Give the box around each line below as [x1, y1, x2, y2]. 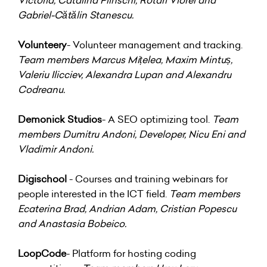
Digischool [18, 172, 67, 185]
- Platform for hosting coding [66, 246, 196, 260]
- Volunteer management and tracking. [67, 38, 243, 51]
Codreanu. [18, 82, 65, 96]
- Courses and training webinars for [67, 172, 228, 185]
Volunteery [18, 38, 67, 51]
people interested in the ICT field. [18, 187, 169, 200]
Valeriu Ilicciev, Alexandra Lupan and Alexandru [18, 67, 231, 81]
